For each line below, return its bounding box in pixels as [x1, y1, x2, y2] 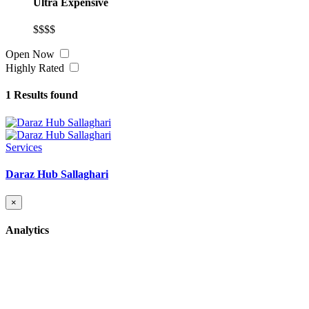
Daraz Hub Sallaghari [6, 168, 108, 180]
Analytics [6, 224, 49, 237]
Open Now [6, 48, 57, 61]
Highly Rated [6, 62, 67, 74]
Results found [14, 89, 78, 101]
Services [6, 141, 42, 153]
